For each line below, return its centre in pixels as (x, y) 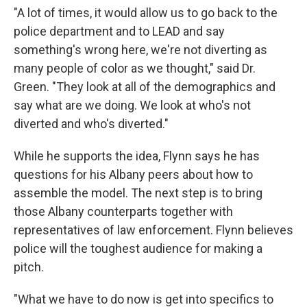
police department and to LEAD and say (119, 32)
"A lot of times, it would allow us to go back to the (146, 13)
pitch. (29, 267)
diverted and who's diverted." (91, 124)
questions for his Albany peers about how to (133, 175)
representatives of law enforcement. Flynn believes (153, 230)
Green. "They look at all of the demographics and (145, 87)
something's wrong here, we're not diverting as (140, 50)
